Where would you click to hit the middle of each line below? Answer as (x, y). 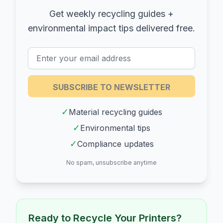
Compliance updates (115, 144)
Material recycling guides (115, 112)
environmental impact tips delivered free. (111, 28)
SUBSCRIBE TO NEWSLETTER (111, 87)
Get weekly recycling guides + (111, 13)
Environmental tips (115, 128)
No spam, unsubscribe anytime (111, 162)
